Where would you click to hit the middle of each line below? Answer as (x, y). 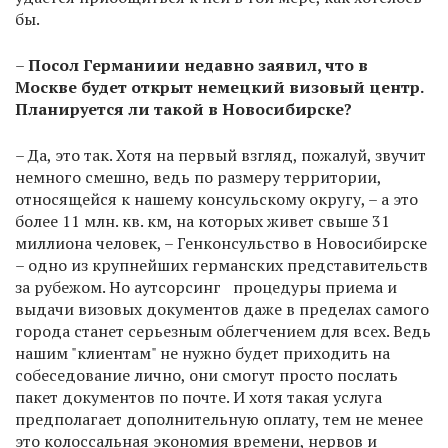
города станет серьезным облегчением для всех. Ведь (223, 331)
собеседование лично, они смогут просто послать (206, 375)
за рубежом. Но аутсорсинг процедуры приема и (206, 287)
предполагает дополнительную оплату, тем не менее (219, 419)
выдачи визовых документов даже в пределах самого (222, 309)
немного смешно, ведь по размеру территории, (198, 177)
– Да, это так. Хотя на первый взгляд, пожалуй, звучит (220, 155)
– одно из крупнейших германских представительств (221, 265)
